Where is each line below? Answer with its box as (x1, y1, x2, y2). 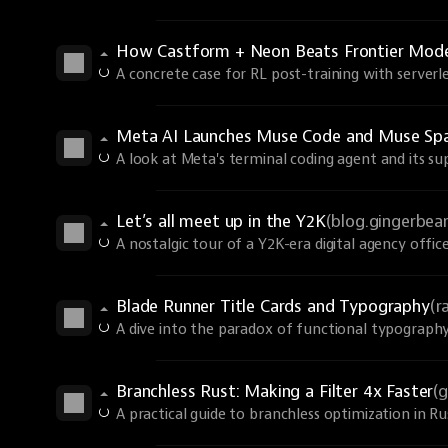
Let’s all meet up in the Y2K (116, 211, 326, 232)
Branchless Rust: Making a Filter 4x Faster (116, 381, 434, 402)
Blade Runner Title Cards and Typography (116, 296, 430, 317)
